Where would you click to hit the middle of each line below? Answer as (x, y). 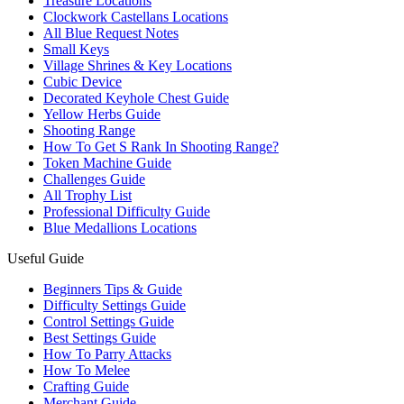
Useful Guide (46, 258)
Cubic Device (83, 82)
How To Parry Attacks (107, 354)
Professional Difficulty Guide (127, 211)
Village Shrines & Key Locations (138, 65)
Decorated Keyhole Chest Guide (136, 98)
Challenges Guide (94, 179)
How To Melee (87, 370)
